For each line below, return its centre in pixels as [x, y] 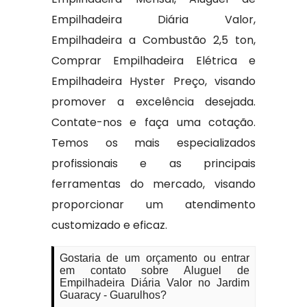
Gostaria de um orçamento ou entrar [155, 258]
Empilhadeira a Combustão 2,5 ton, [153, 40]
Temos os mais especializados [153, 143]
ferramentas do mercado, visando [153, 184]
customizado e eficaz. [109, 225]
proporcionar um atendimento [153, 205]
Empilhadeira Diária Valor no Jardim [155, 283]
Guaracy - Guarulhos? [113, 295]
